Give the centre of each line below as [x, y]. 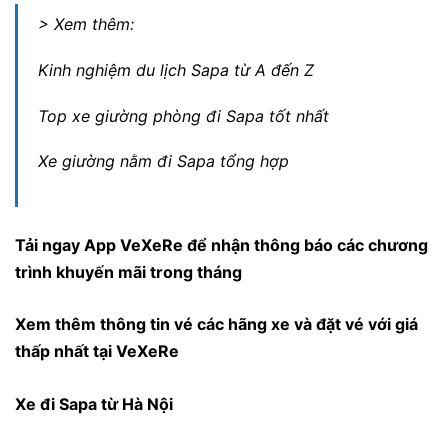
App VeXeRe [133, 244]
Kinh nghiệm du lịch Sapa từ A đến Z [176, 70]
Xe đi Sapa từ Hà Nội [94, 403]
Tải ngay [49, 244]
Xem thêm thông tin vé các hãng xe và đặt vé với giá [216, 324]
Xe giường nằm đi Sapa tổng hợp [163, 161]
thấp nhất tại [65, 351]
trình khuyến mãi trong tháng [128, 271]
